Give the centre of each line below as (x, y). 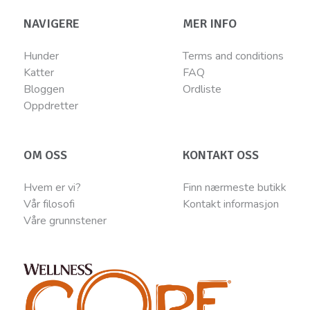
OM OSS (45, 155)
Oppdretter (51, 106)
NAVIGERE (51, 24)
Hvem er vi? (52, 188)
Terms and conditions (234, 56)
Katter (38, 73)
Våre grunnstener (65, 221)
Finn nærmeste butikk (235, 188)
